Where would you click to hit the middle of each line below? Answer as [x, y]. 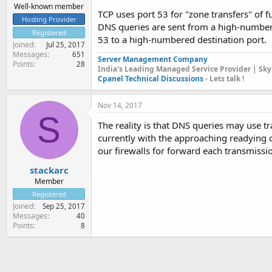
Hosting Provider [49, 19]
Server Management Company [153, 59]
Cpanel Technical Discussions [151, 79]
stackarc [49, 170]
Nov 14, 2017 [120, 105]
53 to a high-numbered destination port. [182, 39]
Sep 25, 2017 [64, 206]
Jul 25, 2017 [66, 44]
